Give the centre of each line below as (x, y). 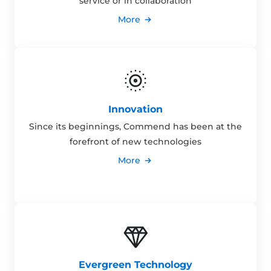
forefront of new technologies (135, 142)
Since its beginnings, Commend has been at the (135, 127)
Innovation (135, 109)
